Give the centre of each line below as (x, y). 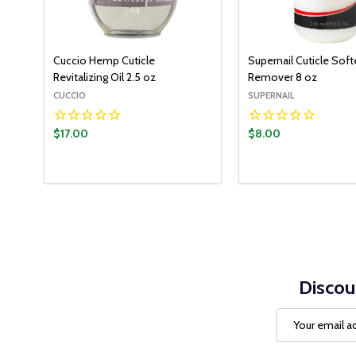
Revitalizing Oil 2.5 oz (105, 77)
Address (296, 333)
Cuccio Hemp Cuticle (104, 61)
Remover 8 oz (283, 77)
